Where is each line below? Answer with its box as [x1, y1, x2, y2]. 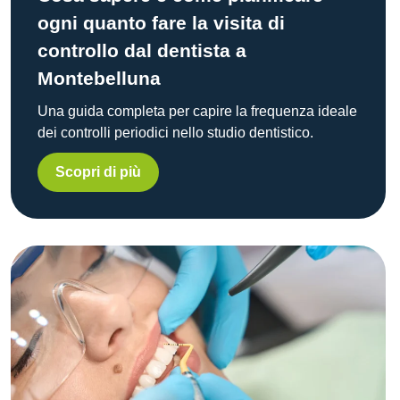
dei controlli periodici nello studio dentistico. [37, 124, 313, 140]
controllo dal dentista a [37, 39, 246, 61]
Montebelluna [37, 67, 161, 88]
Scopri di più [55, 163, 141, 179]
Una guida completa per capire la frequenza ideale [37, 103, 357, 119]
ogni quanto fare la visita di [37, 12, 285, 33]
